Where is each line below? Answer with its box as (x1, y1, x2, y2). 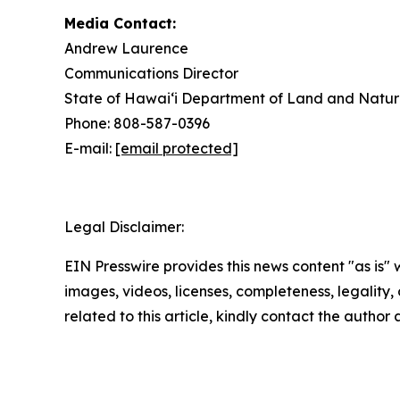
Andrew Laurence (64, 39, 188, 57)
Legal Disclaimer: (64, 218, 184, 236)
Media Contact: (64, 14, 176, 32)
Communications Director (64, 64, 238, 82)
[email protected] (115, 139, 238, 157)
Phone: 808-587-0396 (64, 114, 210, 132)
